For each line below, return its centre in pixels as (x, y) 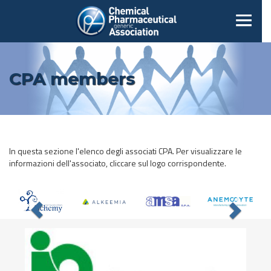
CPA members (72, 79)
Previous (58, 196)
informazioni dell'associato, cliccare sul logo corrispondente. (118, 163)
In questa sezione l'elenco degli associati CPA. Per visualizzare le (126, 151)
